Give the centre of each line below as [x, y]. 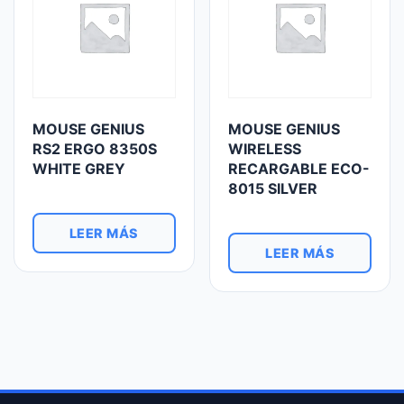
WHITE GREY [79, 169]
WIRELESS [265, 149]
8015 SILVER [273, 189]
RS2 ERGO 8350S [95, 149]
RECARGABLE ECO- [299, 169]
